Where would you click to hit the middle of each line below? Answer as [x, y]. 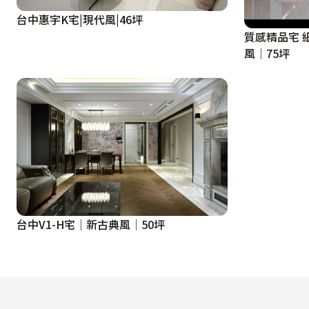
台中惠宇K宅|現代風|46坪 [80, 19]
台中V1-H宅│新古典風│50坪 [91, 224]
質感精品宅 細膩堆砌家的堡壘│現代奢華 [273, 37]
